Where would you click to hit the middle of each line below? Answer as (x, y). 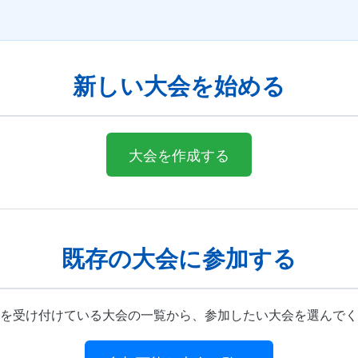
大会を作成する (179, 154)
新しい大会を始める (179, 85)
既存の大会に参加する (179, 258)
